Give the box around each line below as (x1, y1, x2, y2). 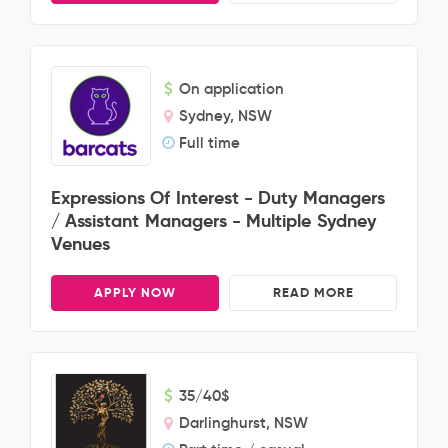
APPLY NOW (94, 284, 176, 301)
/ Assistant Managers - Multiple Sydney (51, 209, 376, 232)
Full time (179, 133, 240, 152)
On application (179, 79, 284, 98)
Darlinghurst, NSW (179, 413, 308, 432)
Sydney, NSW (179, 106, 272, 125)
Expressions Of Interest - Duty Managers (51, 186, 385, 209)
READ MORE (272, 284, 354, 301)
